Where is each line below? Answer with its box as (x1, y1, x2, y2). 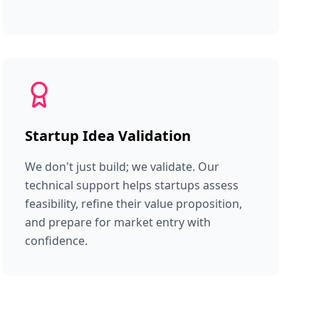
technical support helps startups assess (24, 177, 239, 193)
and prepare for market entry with (24, 214, 211, 230)
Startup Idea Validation (24, 126, 191, 145)
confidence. (24, 233, 88, 249)
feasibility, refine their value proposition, (24, 196, 242, 211)
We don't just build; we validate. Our (24, 159, 219, 174)
